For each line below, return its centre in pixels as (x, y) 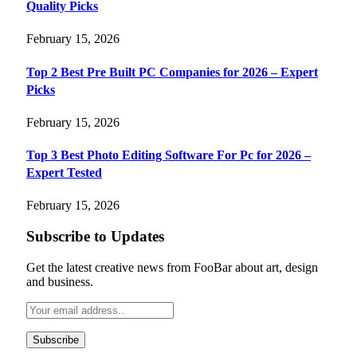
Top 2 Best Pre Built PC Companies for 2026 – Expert (172, 72)
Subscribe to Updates (95, 237)
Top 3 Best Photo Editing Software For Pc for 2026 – (169, 155)
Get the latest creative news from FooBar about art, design (172, 267)
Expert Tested (64, 173)
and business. (60, 281)
